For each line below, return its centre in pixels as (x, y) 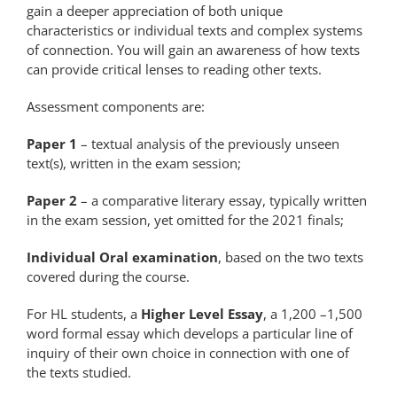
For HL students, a (84, 314)
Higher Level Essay (202, 314)
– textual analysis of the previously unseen (208, 144)
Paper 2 (52, 200)
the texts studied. (79, 372)
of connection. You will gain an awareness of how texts (193, 50)
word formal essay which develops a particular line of (190, 333)
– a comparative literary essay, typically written (222, 200)
